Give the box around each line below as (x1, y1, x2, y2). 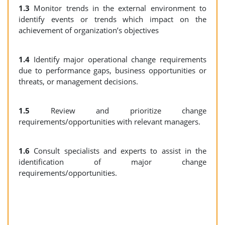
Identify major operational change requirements (33, 54, 207, 64)
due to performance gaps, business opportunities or (19, 65, 206, 75)
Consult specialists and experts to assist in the (34, 146, 206, 156)
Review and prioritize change (30, 105, 206, 116)
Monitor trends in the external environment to (34, 3, 207, 13)
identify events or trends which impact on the (19, 14, 206, 24)
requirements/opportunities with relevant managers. (19, 117, 200, 127)
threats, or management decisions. (19, 76, 138, 86)
